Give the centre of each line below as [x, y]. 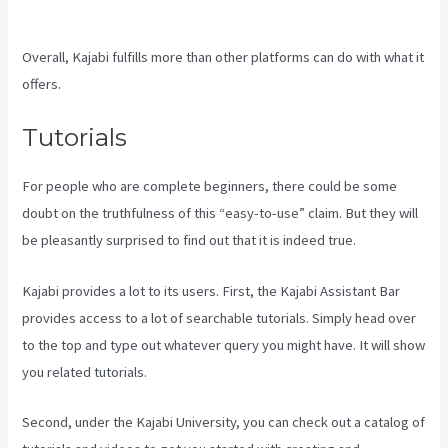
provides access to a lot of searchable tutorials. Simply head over [219, 317]
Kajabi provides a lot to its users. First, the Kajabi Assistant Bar [211, 290]
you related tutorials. [85, 371]
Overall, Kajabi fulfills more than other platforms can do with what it [223, 56]
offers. [42, 83]
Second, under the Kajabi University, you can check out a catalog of [224, 421]
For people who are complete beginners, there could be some [210, 186]
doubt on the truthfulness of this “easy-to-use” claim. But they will [220, 213]
